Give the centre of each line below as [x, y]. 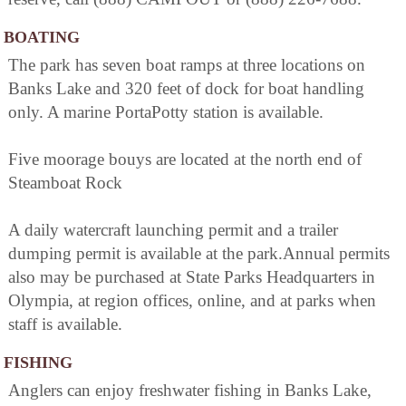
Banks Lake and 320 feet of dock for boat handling [186, 88]
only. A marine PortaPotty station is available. [166, 111]
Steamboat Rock [65, 182]
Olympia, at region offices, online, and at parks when [192, 300]
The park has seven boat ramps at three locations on [187, 64]
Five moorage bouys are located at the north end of [185, 159]
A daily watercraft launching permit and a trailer [173, 229]
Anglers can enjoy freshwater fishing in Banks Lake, [190, 390]
